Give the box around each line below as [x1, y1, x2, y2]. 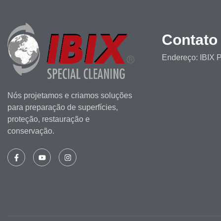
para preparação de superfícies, [7, 103, 118, 112]
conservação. [7, 127, 54, 136]
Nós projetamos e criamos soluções [7, 91, 132, 100]
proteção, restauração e [7, 115, 90, 124]
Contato [161, 32, 218, 48]
